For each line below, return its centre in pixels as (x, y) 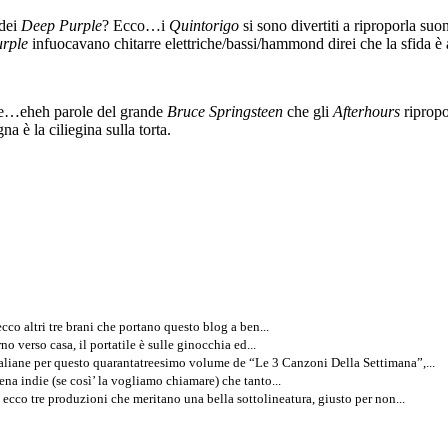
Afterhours (368, 111)
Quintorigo (204, 25)
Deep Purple (61, 25)
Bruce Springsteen (225, 111)
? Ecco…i (135, 25)
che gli (308, 111)
